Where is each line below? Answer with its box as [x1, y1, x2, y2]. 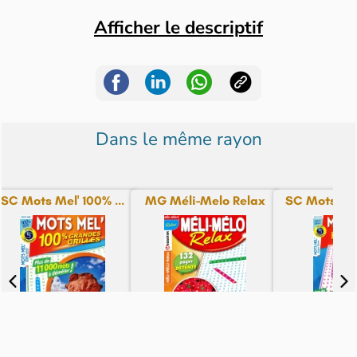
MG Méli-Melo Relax [145, 193, 266, 209]
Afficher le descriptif [93, 15, 263, 41]
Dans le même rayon [95, 126, 262, 151]
